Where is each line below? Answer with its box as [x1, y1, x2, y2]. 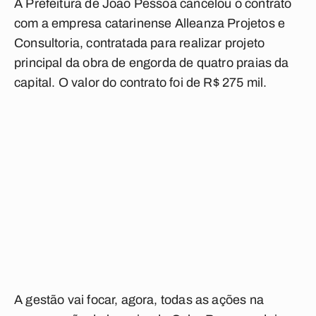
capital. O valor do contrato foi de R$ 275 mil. [14, 75, 267, 90]
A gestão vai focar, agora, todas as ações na [14, 293, 264, 307]
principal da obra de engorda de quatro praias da [14, 56, 289, 70]
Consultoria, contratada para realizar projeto [14, 36, 265, 50]
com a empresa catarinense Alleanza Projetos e [14, 16, 286, 30]
